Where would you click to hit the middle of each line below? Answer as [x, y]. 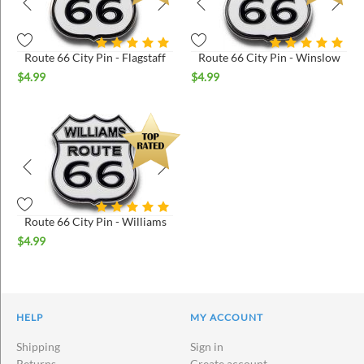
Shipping [38, 347]
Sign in [207, 347]
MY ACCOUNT [227, 318]
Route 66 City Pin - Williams [95, 222]
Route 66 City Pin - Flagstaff [95, 58]
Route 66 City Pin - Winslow [269, 58]
